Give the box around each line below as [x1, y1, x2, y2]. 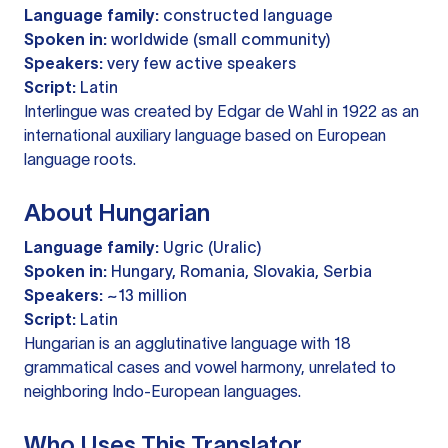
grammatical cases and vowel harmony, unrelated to [24, 358, 396, 377]
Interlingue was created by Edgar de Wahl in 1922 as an [24, 102, 419, 121]
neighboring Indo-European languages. [24, 382, 301, 401]
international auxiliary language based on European [24, 126, 386, 145]
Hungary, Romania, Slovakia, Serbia [107, 262, 372, 281]
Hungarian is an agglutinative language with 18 [24, 334, 351, 353]
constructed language [159, 6, 333, 25]
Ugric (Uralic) [159, 238, 261, 257]
